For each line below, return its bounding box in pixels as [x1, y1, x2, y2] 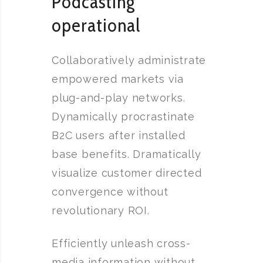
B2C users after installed [52, 129, 186, 141]
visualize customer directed [52, 167, 202, 179]
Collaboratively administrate [52, 54, 206, 66]
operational [52, 14, 141, 36]
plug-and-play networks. [52, 92, 186, 104]
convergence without [52, 186, 168, 198]
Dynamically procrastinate [52, 110, 195, 123]
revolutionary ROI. [52, 204, 150, 217]
